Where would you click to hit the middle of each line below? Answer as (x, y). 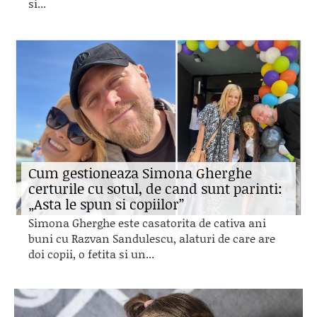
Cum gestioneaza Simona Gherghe (140, 173)
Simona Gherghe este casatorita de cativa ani (147, 223)
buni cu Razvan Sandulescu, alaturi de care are (152, 238)
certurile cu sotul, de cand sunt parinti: (155, 188)
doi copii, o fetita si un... (91, 254)
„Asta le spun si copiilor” (106, 204)
